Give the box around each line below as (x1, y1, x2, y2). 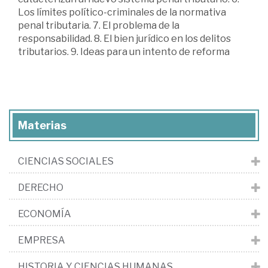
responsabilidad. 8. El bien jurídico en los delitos (18, 32, 231, 44)
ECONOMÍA (18, 208, 71, 220)
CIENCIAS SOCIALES (18, 155, 114, 167)
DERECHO (18, 181, 63, 193)
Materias (18, 118, 66, 132)
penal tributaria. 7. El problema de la (18, 19, 179, 31)
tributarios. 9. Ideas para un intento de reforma (18, 45, 230, 57)
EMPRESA (18, 234, 65, 246)
